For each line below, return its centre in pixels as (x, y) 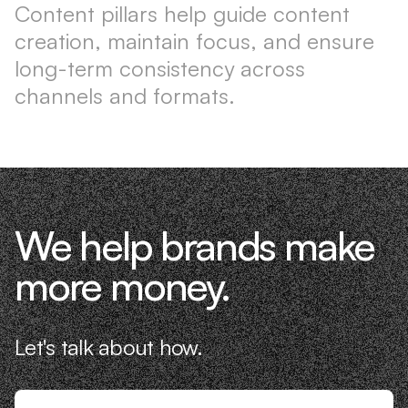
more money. (122, 286)
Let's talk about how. (108, 347)
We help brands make (195, 245)
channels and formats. (125, 96)
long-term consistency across (160, 68)
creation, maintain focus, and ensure (194, 41)
